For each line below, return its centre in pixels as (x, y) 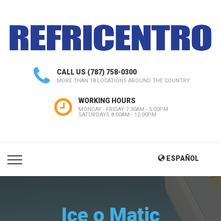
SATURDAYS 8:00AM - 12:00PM (117, 114)
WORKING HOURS (107, 100)
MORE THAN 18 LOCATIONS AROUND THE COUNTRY (123, 80)
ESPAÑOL (182, 158)
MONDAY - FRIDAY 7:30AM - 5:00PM (123, 109)
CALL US (72, 72)
